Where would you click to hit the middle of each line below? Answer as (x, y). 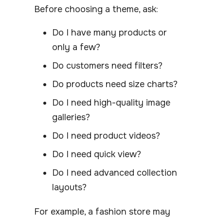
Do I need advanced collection (115, 173)
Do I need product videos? (106, 136)
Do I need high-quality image (111, 102)
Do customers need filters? (107, 65)
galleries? (71, 117)
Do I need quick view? (97, 154)
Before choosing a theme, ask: (96, 9)
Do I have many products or (109, 32)
